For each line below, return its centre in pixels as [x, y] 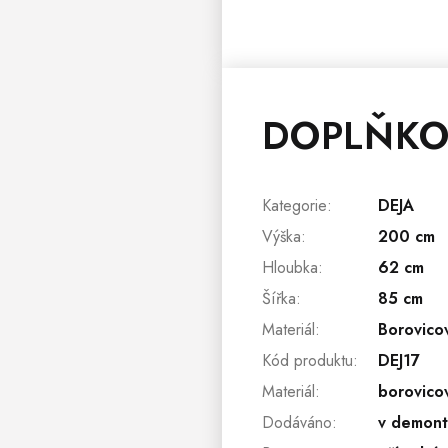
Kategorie [294, 205]
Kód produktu [307, 360]
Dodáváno [297, 422]
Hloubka [290, 267]
